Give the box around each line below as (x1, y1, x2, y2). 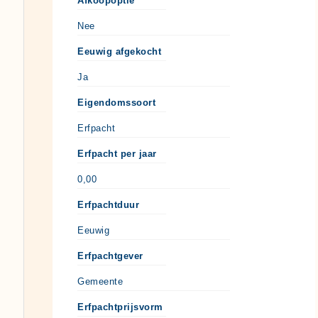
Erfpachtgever (77, 250, 143, 261)
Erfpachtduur (77, 199, 139, 210)
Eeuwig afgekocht (77, 45, 161, 57)
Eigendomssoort (77, 97, 155, 108)
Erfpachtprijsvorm (77, 301, 163, 312)
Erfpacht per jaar (77, 148, 157, 159)
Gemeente (77, 275, 123, 287)
